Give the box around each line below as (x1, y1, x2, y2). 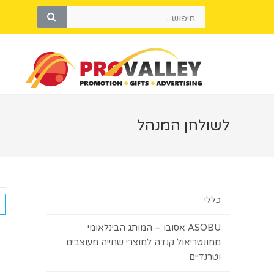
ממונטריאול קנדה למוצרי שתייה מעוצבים (66, 237, 221, 248)
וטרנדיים (189, 252, 221, 262)
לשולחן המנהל (137, 117, 230, 135)
